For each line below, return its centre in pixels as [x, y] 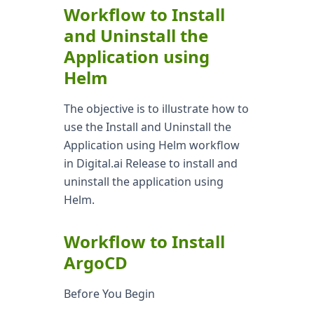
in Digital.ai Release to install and [150, 163]
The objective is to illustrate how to [156, 109]
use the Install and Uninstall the [147, 127]
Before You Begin [109, 294]
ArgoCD [95, 262]
